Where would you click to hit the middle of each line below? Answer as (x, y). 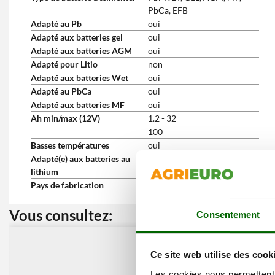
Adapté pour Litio (64, 64)
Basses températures (70, 145)
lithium (45, 172)
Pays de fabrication (67, 185)
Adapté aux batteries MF (78, 105)
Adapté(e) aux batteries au (80, 159)
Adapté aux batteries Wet (79, 78)
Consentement (228, 214)
